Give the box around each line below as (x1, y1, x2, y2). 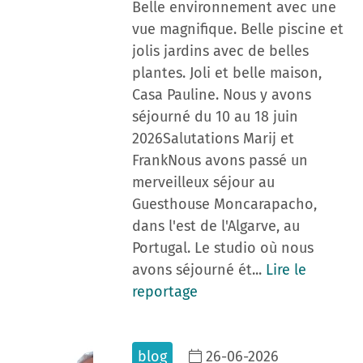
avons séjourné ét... (132, 261, 266, 279)
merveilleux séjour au (132, 173, 275, 191)
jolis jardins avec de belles (132, 42, 309, 60)
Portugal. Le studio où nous (132, 239, 314, 257)
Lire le (266, 261, 306, 279)
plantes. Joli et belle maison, (132, 64, 322, 82)
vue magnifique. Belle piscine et (132, 20, 344, 38)
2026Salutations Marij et (132, 130, 294, 147)
